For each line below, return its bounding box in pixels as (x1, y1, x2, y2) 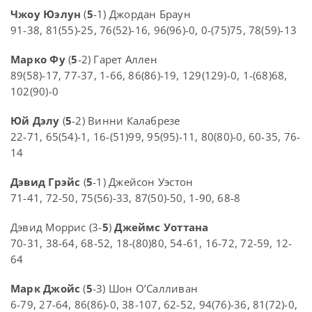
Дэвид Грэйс (10, 175, 81, 189)
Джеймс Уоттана (114, 220, 209, 235)
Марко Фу (10, 52, 65, 67)
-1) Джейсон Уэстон (93, 175, 194, 189)
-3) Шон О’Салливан (92, 281, 198, 296)
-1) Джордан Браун (93, 7, 191, 22)
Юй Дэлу (10, 114, 60, 128)
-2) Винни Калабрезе (72, 114, 180, 128)
